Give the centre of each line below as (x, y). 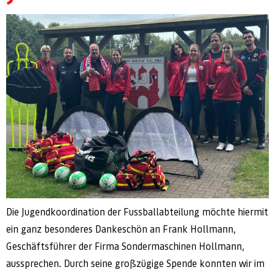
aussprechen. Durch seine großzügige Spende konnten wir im (135, 264)
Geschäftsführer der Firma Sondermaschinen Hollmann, (125, 247)
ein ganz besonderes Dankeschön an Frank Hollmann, (121, 230)
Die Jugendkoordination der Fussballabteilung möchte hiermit (137, 212)
